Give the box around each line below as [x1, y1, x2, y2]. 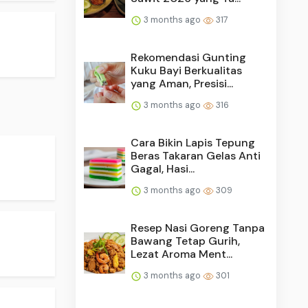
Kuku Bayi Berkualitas [131, 63, 243, 78]
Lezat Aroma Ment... [131, 246, 233, 261]
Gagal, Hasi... [131, 161, 195, 176]
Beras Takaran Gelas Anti [131, 148, 261, 163]
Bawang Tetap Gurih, [131, 233, 241, 248]
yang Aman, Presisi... [131, 76, 234, 91]
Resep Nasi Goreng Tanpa [131, 220, 265, 235]
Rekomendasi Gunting [131, 49, 247, 65]
